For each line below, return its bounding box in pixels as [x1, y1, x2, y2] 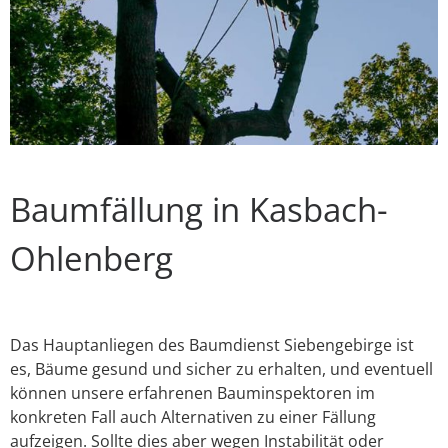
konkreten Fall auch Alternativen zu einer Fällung [10, 406, 376, 429]
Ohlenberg [10, 236, 173, 282]
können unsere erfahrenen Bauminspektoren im [10, 382, 375, 405]
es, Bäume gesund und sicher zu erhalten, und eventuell [10, 358, 433, 381]
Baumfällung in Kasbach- [10, 187, 388, 233]
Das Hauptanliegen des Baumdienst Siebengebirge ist [10, 334, 414, 357]
